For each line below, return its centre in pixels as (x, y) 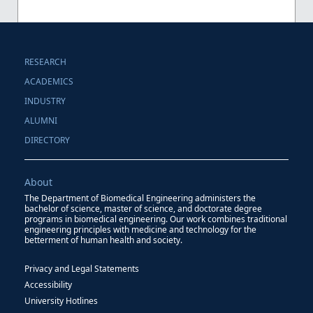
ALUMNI (41, 120)
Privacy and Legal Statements (81, 268)
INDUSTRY (45, 101)
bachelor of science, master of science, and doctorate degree (143, 208)
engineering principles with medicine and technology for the (140, 229)
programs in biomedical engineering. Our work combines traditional (155, 219)
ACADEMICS (49, 81)
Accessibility (48, 284)
